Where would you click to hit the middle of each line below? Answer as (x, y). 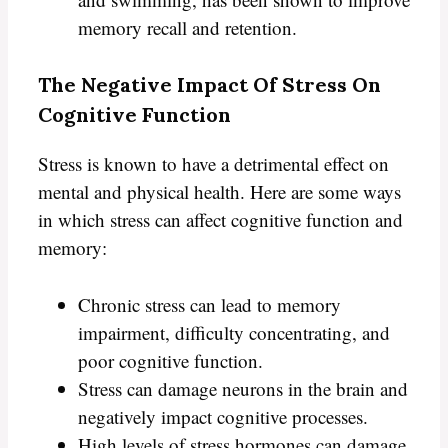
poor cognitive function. (170, 360)
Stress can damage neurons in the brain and (243, 388)
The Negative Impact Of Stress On (209, 85)
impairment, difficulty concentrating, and (234, 332)
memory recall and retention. (187, 27)
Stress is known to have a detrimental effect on (213, 164)
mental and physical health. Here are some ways (219, 192)
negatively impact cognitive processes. (223, 416)
